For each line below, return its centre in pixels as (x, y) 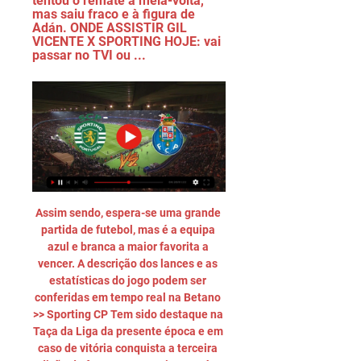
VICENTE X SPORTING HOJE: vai (127, 41)
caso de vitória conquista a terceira (128, 348)
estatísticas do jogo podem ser (128, 280)
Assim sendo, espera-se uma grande (128, 213)
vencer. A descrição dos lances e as (128, 263)
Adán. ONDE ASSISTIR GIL (110, 28)
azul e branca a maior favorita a (128, 247)
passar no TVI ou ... (89, 55)
